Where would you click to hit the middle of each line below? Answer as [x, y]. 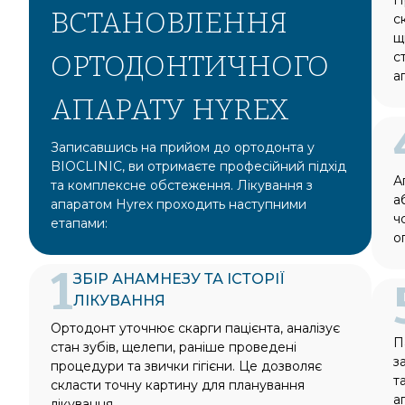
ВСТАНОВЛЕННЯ [169, 22]
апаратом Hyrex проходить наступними [179, 204]
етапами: [79, 223]
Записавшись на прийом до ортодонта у [183, 147]
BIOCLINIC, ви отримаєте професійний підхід [198, 166]
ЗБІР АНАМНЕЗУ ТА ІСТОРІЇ [179, 278]
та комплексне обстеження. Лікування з [182, 185]
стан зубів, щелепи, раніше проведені [174, 347]
